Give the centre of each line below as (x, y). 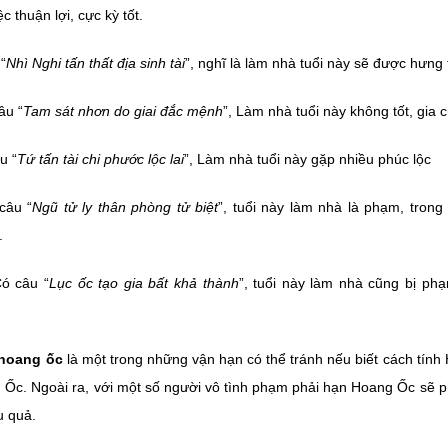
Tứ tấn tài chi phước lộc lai (100, 159)
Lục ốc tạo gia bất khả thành (143, 283)
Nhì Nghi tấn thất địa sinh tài (95, 63)
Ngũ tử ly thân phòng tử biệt (125, 207)
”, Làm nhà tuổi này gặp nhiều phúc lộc (307, 159)
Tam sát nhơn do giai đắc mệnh (123, 111)
